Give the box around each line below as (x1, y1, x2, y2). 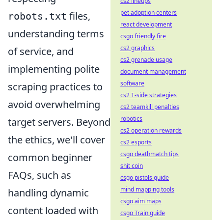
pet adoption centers (120, 8, 177, 17)
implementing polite (8, 62, 100, 76)
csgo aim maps (120, 197, 162, 205)
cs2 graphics (120, 44, 155, 52)
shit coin (120, 162, 143, 170)
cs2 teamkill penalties (120, 103, 179, 111)
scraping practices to (8, 80, 103, 94)
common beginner (8, 151, 92, 165)
